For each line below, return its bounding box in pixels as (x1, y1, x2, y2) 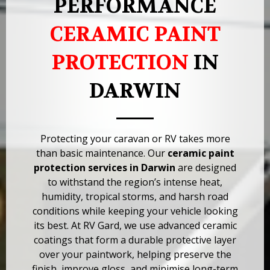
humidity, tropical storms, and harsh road (42, 190, 228, 204)
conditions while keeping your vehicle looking (32, 204, 238, 218)
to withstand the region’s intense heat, (48, 175, 222, 189)
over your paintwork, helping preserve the (39, 248, 231, 262)
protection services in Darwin (34, 161, 175, 175)
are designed (175, 161, 236, 175)
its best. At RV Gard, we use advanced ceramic (33, 219, 237, 233)
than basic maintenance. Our (36, 146, 168, 160)
